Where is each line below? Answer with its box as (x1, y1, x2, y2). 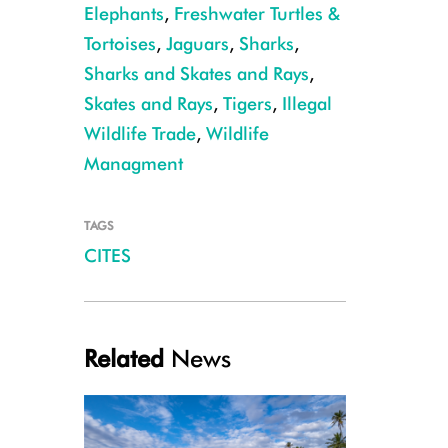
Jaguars (165, 33, 229, 54)
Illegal (281, 93, 332, 114)
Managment (83, 153, 183, 174)
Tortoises (83, 33, 156, 54)
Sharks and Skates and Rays (83, 63, 309, 84)
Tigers (222, 93, 272, 114)
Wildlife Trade (83, 123, 196, 144)
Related (83, 344, 164, 373)
